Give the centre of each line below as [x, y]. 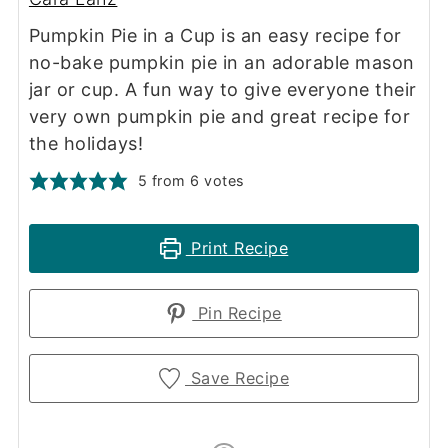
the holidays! [86, 144]
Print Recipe [237, 248]
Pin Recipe [237, 313]
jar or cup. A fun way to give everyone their [222, 90]
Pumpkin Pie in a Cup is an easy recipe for [215, 36]
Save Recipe [237, 378]
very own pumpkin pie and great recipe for [219, 117]
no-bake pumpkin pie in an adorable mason [221, 63]
